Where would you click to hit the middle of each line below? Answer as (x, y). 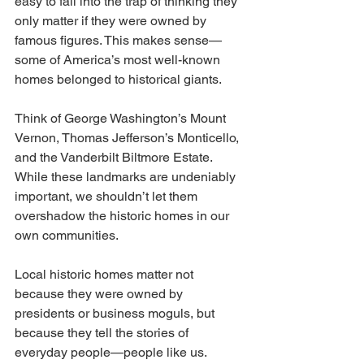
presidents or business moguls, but (116, 313)
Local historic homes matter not (106, 274)
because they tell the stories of (103, 333)
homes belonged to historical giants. (119, 79)
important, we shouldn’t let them (108, 196)
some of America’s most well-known (119, 60)
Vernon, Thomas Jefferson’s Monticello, (128, 138)
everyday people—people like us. (112, 352)
